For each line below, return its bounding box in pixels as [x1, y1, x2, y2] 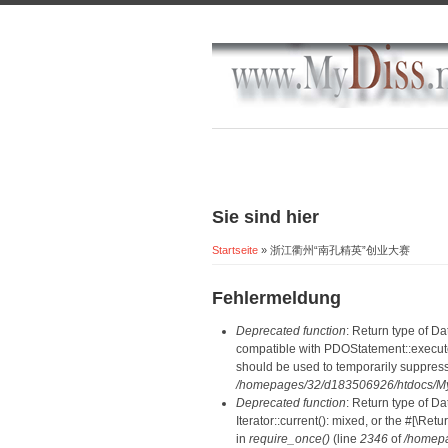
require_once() [249, 432, 330, 446]
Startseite [212, 244, 258, 256]
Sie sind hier [212, 207, 319, 227]
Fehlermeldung [212, 288, 341, 308]
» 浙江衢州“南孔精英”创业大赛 [258, 244, 410, 256]
